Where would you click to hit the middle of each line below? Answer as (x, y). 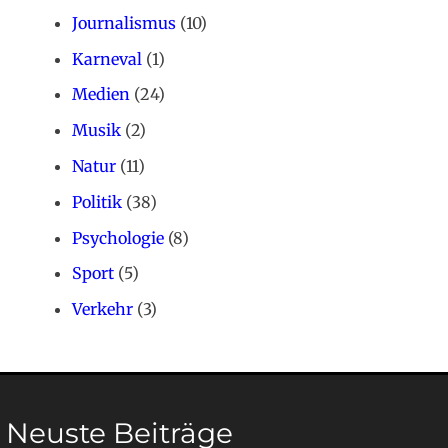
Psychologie (118, 237)
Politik (97, 201)
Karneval (107, 58)
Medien (101, 94)
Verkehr (102, 309)
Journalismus (124, 22)
